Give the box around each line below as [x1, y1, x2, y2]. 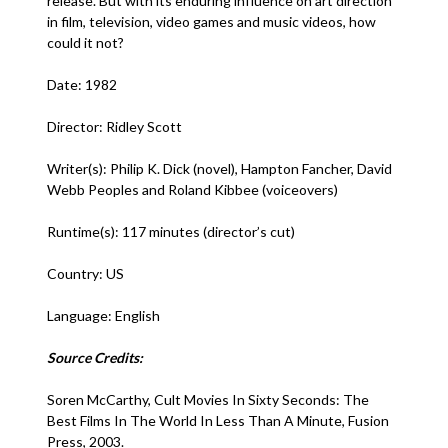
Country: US [47, 265, 128, 282]
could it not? [47, 34, 125, 51]
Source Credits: [47, 349, 144, 366]
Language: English [47, 307, 161, 324]
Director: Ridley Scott [47, 118, 186, 135]
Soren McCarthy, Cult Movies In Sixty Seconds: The [47, 391, 370, 408]
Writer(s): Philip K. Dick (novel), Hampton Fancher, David [47, 160, 393, 177]
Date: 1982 [47, 76, 121, 93]
